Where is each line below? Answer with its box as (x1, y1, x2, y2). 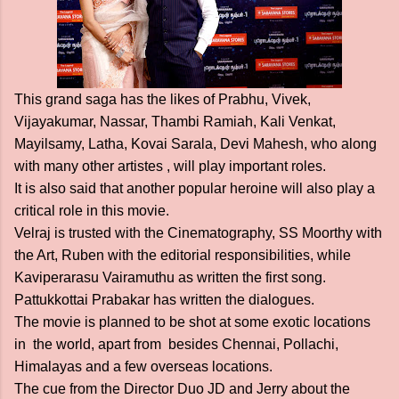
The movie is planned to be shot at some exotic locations (14, 314, 370, 330)
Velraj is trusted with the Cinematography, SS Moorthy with (14, 225, 382, 240)
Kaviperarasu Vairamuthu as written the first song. (14, 270, 326, 285)
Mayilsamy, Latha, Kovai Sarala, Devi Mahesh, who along (14, 136, 377, 151)
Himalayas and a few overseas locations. (14, 359, 280, 374)
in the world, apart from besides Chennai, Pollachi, (14, 337, 338, 352)
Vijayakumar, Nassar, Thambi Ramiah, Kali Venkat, (14, 114, 336, 129)
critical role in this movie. (14, 203, 176, 218)
